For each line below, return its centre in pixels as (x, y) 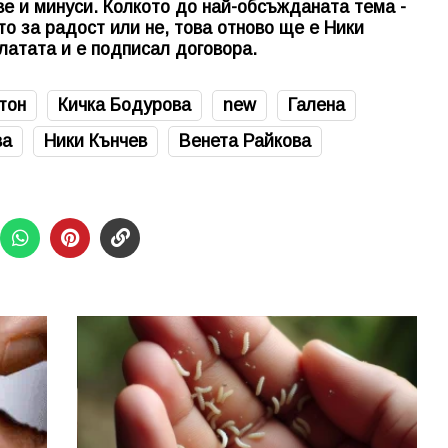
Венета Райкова (245, 140)
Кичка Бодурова (124, 104)
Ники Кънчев (95, 140)
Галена (316, 104)
